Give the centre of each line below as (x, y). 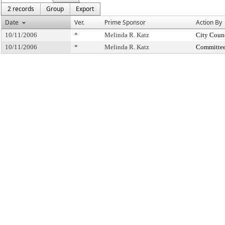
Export (85, 9)
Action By (209, 22)
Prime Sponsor (125, 22)
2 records (21, 9)
